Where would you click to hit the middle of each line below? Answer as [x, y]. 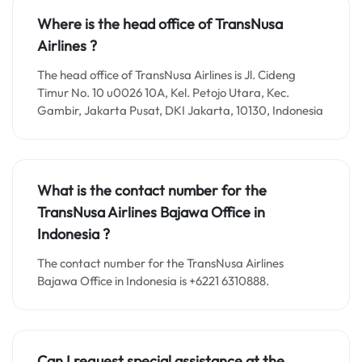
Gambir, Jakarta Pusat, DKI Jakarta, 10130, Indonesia [180, 110]
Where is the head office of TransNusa [160, 24]
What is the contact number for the [152, 190]
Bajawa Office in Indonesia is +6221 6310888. [153, 281]
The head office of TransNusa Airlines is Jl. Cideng [166, 75]
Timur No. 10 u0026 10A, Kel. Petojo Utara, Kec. [163, 93]
